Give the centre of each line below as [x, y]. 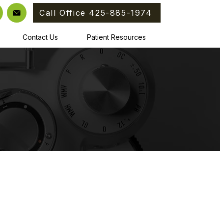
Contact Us [41, 37]
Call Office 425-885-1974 [96, 13]
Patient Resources [117, 37]
